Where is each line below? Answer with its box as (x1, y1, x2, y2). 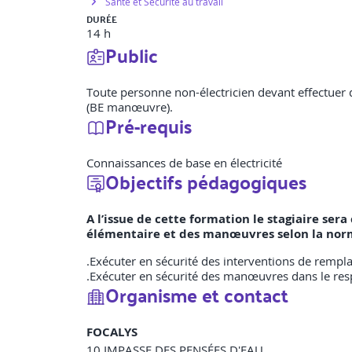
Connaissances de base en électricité (86, 155, 282, 171)
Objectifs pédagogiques (105, 164, 306, 200)
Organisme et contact (105, 277, 288, 313)
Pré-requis (105, 108, 192, 144)
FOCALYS (86, 324, 137, 341)
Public (105, 38, 158, 73)
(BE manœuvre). (86, 99, 173, 115)
